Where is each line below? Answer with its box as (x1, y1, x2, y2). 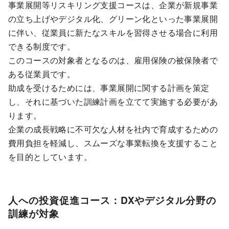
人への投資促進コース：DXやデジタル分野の (8, 192, 217, 207)
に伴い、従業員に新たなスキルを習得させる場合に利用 (8, 26, 218, 38)
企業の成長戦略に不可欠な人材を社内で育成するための (8, 123, 218, 135)
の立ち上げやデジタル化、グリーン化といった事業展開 (8, 12, 218, 25)
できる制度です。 (8, 40, 76, 52)
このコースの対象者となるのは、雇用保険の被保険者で (8, 54, 218, 66)
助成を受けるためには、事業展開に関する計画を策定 (8, 81, 210, 94)
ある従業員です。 (8, 67, 76, 80)
